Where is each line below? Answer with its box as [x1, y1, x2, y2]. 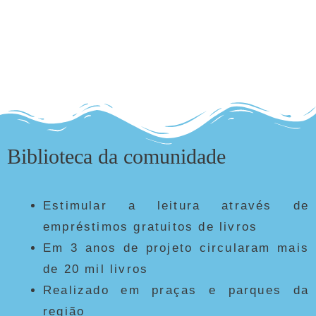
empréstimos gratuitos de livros [43, 219, 258, 233]
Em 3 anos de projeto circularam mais [43, 241, 309, 255]
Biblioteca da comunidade [7, 144, 226, 168]
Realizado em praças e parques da [43, 283, 309, 297]
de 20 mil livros [43, 262, 149, 276]
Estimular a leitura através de [43, 198, 309, 212]
